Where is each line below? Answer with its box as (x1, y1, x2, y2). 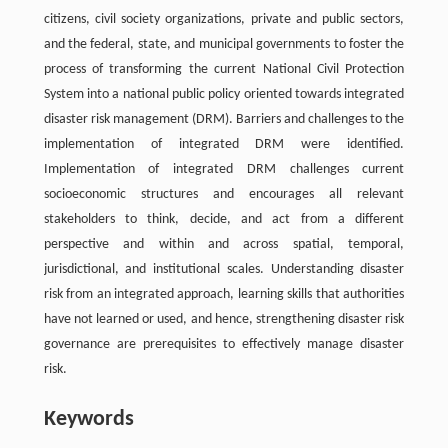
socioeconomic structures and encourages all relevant (43, 187, 405, 203)
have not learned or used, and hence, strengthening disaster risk (43, 312, 405, 328)
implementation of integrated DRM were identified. (43, 137, 405, 153)
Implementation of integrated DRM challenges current (43, 162, 405, 178)
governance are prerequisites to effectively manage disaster (43, 337, 405, 353)
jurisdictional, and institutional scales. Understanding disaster (43, 262, 405, 278)
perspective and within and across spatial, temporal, (43, 237, 405, 253)
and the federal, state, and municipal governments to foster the (43, 37, 405, 53)
